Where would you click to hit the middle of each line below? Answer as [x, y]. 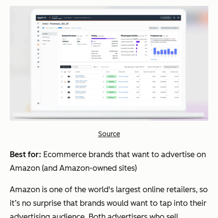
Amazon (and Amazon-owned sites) [73, 168]
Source [109, 134]
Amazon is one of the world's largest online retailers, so [109, 190]
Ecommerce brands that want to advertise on [124, 155]
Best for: [26, 155]
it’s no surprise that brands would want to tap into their [108, 203]
